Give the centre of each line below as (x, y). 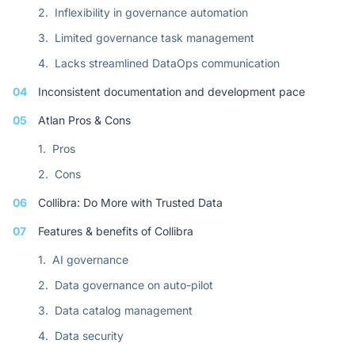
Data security (89, 336)
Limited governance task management (155, 38)
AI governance (90, 260)
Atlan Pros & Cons (84, 120)
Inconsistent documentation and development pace (172, 92)
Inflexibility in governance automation (151, 12)
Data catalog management (124, 310)
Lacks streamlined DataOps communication (167, 63)
